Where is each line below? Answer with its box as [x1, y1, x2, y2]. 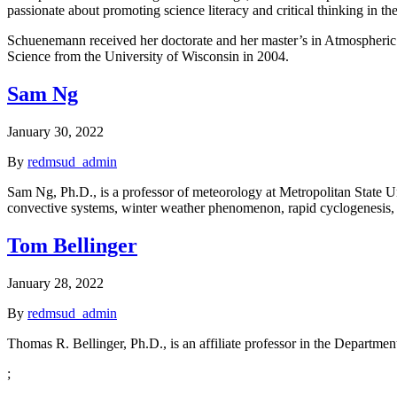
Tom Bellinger [7, 233, 137, 257]
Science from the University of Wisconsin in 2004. [7, 49, 289, 65]
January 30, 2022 [7, 124, 104, 140]
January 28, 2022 [7, 275, 104, 291]
